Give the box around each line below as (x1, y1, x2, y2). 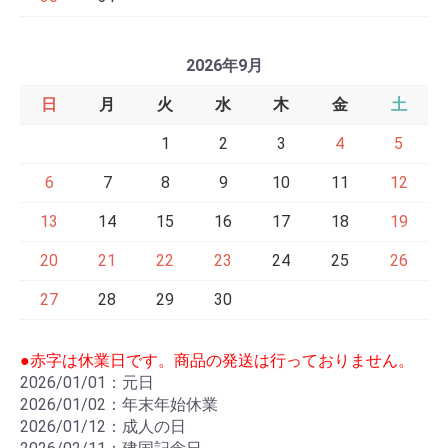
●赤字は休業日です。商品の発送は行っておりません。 (20, 351, 414, 370)
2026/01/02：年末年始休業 (20, 395, 218, 414)
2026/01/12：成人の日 (20, 417, 186, 436)
